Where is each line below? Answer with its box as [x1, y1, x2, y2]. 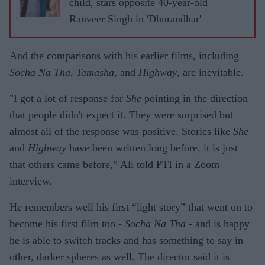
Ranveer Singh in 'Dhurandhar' [69, 12, 201, 25]
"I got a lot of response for [9, 92, 126, 104]
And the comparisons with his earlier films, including [9, 49, 239, 62]
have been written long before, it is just [66, 141, 238, 154]
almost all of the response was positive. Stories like [9, 125, 233, 137]
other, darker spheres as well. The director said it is [9, 250, 230, 263]
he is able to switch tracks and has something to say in [9, 234, 243, 246]
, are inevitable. [177, 66, 244, 78]
